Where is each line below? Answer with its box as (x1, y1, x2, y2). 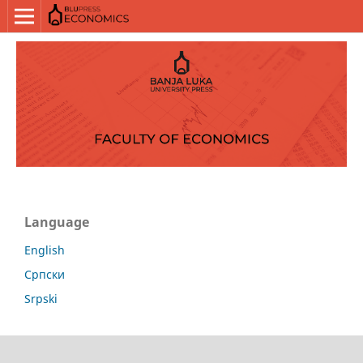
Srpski (24, 291, 58, 307)
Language (24, 213, 89, 232)
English (24, 242, 65, 258)
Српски (24, 267, 65, 283)
